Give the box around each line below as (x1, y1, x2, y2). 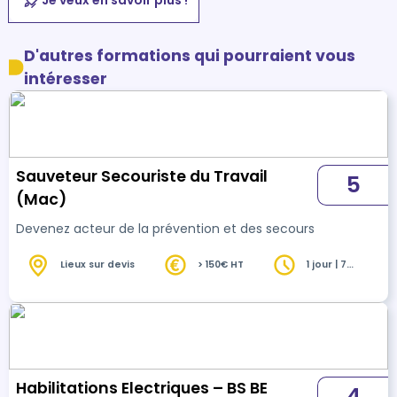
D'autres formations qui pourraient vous (24, 44, 356, 66)
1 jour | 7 (307, 258, 346, 272)
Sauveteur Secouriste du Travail (16, 165, 268, 187)
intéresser (24, 67, 108, 90)
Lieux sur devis (60, 258, 135, 272)
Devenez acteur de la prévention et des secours (16, 219, 315, 237)
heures (307, 271, 343, 285)
